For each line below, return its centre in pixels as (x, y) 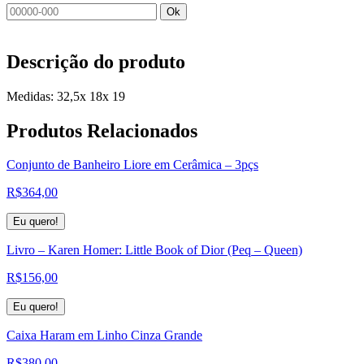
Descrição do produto (96, 61)
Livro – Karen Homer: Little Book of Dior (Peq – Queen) (154, 250)
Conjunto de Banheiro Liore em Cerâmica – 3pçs (132, 165)
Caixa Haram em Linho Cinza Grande (104, 336)
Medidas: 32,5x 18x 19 (66, 96)
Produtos (47, 130)
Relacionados (142, 130)
